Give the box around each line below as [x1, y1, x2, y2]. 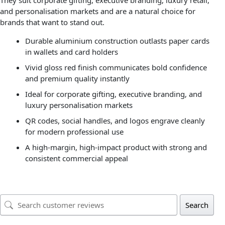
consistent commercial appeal [25, 153, 128, 164]
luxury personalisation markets [25, 100, 133, 110]
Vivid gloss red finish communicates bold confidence [25, 62, 207, 73]
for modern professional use [25, 127, 124, 137]
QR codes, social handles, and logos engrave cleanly [25, 116, 205, 126]
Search [185, 200, 208, 210]
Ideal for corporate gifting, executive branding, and [25, 89, 202, 99]
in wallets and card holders [25, 47, 118, 57]
